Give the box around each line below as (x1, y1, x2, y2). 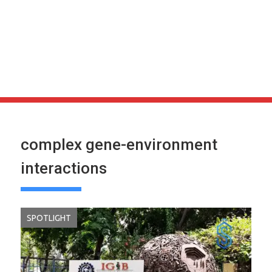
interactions (21, 159, 107, 177)
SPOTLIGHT (27, 213, 71, 223)
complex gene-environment (21, 135, 217, 154)
